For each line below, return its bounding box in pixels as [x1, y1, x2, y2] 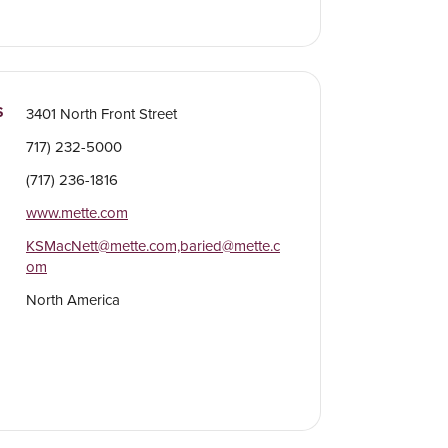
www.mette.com [25, 202, 128, 224]
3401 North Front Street [25, 103, 177, 125]
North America [25, 289, 120, 311]
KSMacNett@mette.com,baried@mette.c [25, 235, 280, 257]
